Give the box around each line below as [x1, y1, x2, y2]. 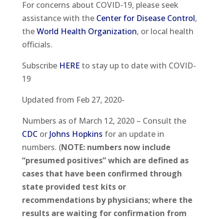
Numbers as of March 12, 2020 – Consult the [22, 115, 186, 126]
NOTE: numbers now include [61, 141, 171, 153]
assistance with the [22, 12, 96, 23]
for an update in [102, 128, 164, 139]
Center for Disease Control [96, 12, 195, 23]
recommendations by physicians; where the [22, 194, 193, 205]
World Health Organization [36, 25, 137, 37]
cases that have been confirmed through [22, 168, 182, 179]
